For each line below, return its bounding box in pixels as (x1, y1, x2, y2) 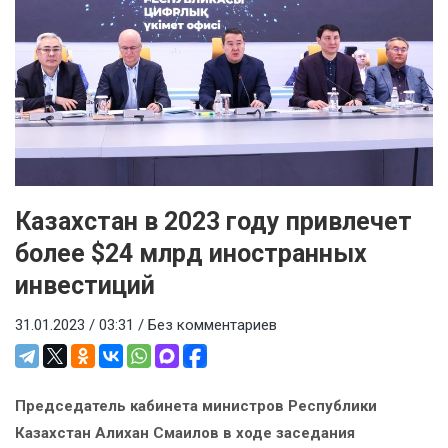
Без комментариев (148, 315, 277, 334)
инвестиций (15, 270, 155, 300)
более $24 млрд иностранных (15, 238, 367, 268)
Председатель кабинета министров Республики (15, 397, 377, 416)
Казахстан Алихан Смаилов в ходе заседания (15, 424, 355, 443)
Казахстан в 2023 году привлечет (15, 206, 412, 236)
